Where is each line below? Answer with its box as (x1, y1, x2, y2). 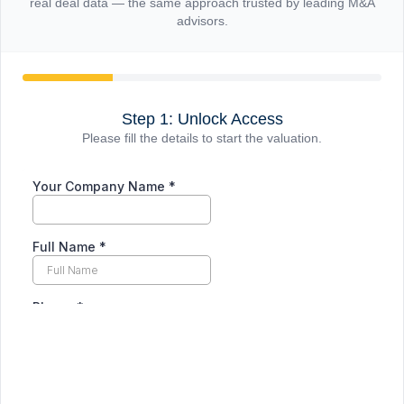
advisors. (176, 14, 228, 29)
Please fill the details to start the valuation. (82, 131, 322, 146)
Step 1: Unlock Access (121, 110, 283, 129)
